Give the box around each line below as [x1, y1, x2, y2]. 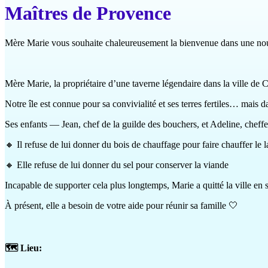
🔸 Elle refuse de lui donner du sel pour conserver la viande [5, 159, 229, 170]
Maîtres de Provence [5, 2, 171, 25]
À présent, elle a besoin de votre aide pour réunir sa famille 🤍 [5, 200, 238, 211]
